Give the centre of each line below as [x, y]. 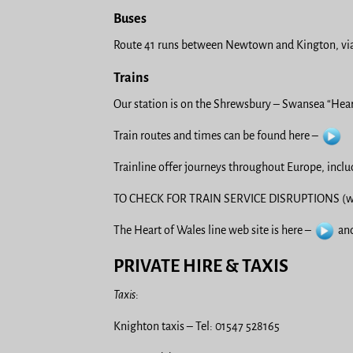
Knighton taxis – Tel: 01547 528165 [197, 326]
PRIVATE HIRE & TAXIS [201, 266]
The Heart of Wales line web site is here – [214, 230]
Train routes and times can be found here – [217, 135]
